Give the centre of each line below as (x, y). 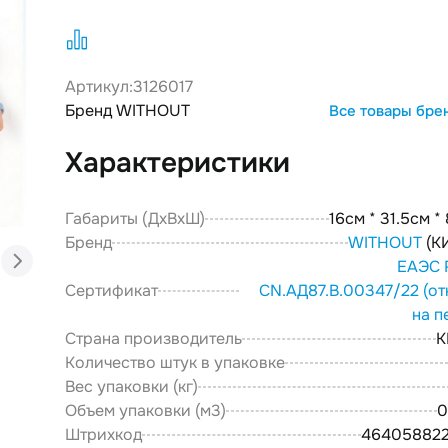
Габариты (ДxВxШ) (134, 218)
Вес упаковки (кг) (131, 386)
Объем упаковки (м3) (145, 410)
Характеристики (177, 163)
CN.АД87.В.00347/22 (338, 290)
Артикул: (98, 86)
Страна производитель (153, 338)
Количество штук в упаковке (174, 362)
